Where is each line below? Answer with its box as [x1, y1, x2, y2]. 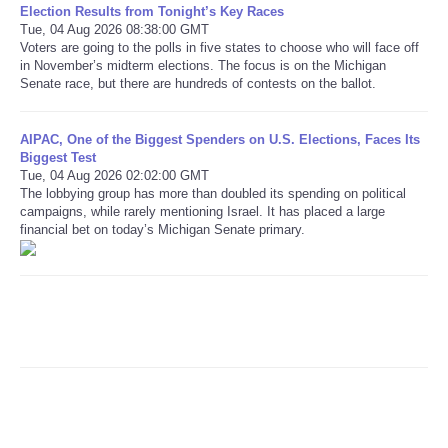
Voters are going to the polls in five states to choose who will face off [20, 39, 419, 55]
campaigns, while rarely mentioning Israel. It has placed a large [20, 203, 385, 219]
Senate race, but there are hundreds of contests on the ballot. [20, 75, 376, 91]
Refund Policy [46, 36, 157, 57]
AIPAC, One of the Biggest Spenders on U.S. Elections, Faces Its [20, 131, 420, 147]
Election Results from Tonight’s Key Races [20, 3, 284, 19]
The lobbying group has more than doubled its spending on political [20, 185, 406, 201]
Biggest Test [20, 149, 96, 165]
